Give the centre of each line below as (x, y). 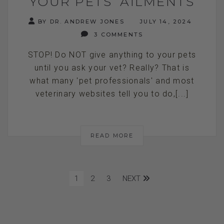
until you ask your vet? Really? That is (112, 67)
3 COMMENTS (117, 34)
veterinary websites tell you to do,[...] (112, 93)
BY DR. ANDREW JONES (81, 21)
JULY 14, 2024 (164, 21)
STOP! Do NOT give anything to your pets (112, 54)
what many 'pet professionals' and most (112, 80)
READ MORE (112, 135)
